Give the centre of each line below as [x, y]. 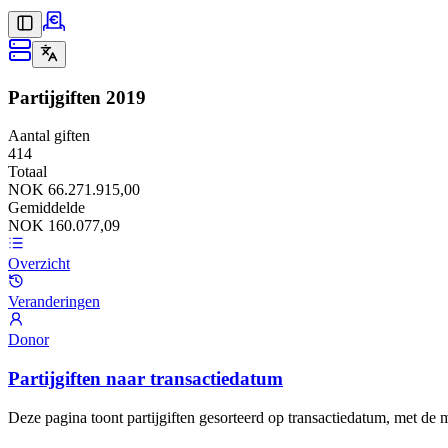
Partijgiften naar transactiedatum [145, 379]
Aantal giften [49, 136]
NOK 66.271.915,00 [74, 190]
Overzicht [39, 264]
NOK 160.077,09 [64, 226]
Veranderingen [54, 302]
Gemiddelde [46, 208]
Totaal [27, 172]
